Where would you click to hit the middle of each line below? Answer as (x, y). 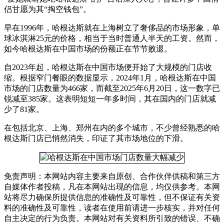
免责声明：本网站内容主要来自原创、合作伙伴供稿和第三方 (112, 176)
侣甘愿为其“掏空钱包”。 (47, 9)
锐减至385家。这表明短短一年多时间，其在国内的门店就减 (110, 98)
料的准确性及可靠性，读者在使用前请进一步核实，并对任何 (112, 207)
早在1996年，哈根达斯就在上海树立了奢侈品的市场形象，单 (112, 27)
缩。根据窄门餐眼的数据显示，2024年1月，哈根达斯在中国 (110, 77)
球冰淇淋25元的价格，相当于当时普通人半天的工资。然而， (112, 38)
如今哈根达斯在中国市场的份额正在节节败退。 (88, 48)
